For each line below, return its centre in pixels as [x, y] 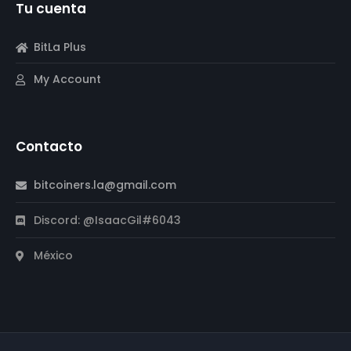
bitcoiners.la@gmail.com [105, 185]
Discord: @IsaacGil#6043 [107, 221]
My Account [67, 80]
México [53, 256]
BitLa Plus [60, 47]
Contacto [49, 147]
